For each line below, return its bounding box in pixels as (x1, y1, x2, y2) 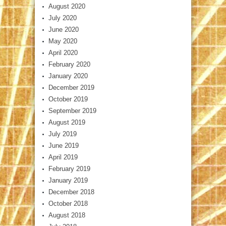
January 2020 (48, 72, 88, 80)
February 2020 (48, 60, 90, 68)
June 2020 (48, 25, 79, 33)
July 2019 (48, 130, 77, 138)
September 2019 (48, 106, 96, 115)
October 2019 (48, 95, 88, 103)
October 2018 (48, 199, 88, 207)
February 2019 (48, 164, 90, 173)
